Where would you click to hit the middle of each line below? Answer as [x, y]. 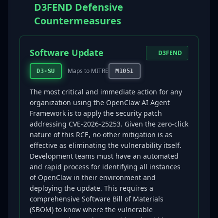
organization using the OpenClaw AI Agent [100, 102]
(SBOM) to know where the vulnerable [91, 209]
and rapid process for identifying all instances [105, 167]
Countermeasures [78, 21]
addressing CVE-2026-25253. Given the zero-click [109, 124]
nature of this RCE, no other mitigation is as [101, 135]
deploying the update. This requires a [91, 188]
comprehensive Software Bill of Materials [97, 199]
